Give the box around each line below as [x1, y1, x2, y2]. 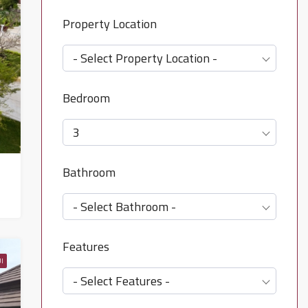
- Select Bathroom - [72, 197, 176, 216]
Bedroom [62, 89, 110, 107]
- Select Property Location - [72, 49, 217, 67]
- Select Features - [72, 272, 170, 290]
